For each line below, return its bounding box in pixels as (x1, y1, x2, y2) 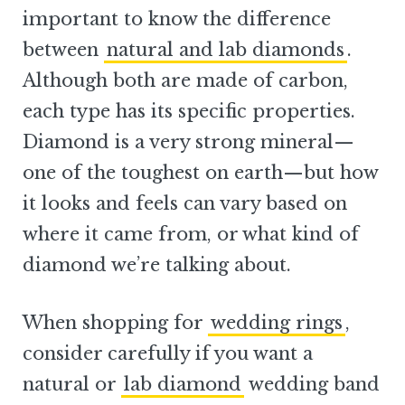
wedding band (244, 373, 380, 395)
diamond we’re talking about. (23, 254, 291, 276)
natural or (23, 373, 121, 395)
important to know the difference (23, 8, 331, 30)
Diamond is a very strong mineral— (23, 131, 354, 153)
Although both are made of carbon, (23, 70, 348, 91)
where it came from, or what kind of (23, 223, 359, 245)
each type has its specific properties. (23, 100, 355, 122)
